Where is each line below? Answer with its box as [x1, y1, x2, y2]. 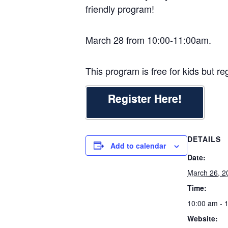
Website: [187, 213, 218, 223]
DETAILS [187, 133, 221, 144]
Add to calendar [110, 140, 166, 151]
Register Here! [108, 90, 182, 106]
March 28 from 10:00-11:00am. [85, 33, 211, 46]
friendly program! [85, 2, 154, 15]
